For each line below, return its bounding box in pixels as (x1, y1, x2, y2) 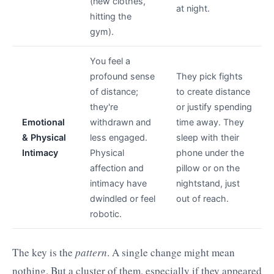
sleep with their (176, 132, 239, 143)
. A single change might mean (107, 245, 235, 260)
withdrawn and (90, 117, 151, 128)
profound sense (90, 71, 155, 82)
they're (90, 102, 118, 113)
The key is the (12, 245, 75, 260)
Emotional (22, 117, 65, 128)
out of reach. (176, 193, 229, 204)
